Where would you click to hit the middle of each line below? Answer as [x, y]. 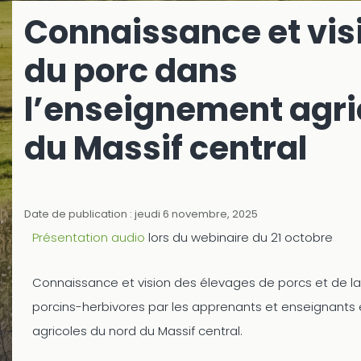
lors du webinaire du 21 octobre [241, 237]
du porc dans [131, 71]
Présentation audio [89, 237]
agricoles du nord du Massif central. [137, 331]
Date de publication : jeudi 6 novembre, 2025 [141, 214]
